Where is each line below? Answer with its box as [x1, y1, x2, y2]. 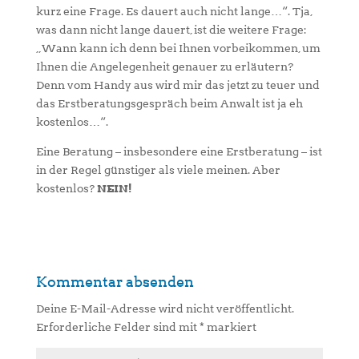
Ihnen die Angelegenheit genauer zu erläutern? [35, 60, 293, 73]
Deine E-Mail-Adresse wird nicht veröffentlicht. [35, 302, 294, 315]
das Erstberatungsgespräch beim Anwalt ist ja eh [35, 97, 303, 110]
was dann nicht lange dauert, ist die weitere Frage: [35, 23, 307, 36]
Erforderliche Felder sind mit [35, 321, 200, 333]
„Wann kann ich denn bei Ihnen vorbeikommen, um [35, 42, 321, 54]
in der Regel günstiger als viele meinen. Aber [35, 163, 280, 176]
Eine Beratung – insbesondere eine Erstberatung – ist [35, 145, 322, 158]
